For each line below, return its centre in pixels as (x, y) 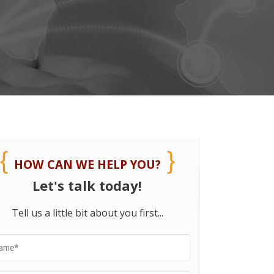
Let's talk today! (87, 186)
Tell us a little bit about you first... (87, 213)
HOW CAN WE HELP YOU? (87, 165)
